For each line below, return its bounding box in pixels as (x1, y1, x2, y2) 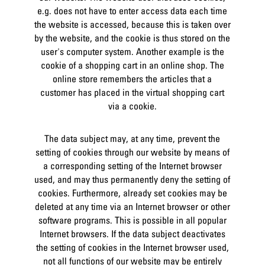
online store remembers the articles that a (53, 73, 212, 85)
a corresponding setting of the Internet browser (43, 160, 222, 172)
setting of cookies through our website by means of (35, 146, 230, 159)
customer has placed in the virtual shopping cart (40, 86, 225, 99)
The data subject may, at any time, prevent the (44, 132, 221, 145)
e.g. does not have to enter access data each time (37, 5, 228, 17)
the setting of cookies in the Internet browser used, (35, 241, 229, 254)
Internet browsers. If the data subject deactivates (39, 228, 225, 240)
